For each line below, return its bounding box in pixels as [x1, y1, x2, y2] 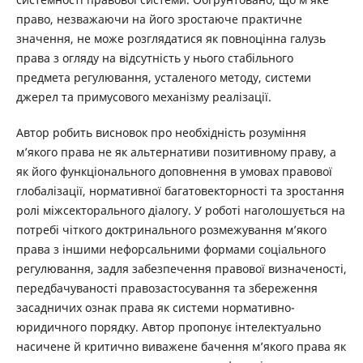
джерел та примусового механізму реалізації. [15, 89, 271, 105]
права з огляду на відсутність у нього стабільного [15, 50, 293, 66]
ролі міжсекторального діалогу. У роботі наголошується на [15, 203, 345, 219]
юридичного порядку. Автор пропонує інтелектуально [15, 319, 321, 335]
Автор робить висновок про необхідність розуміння [15, 125, 306, 141]
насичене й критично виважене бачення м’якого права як [15, 339, 346, 355]
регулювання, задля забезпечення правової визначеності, [15, 261, 347, 277]
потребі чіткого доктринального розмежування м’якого [15, 222, 327, 238]
